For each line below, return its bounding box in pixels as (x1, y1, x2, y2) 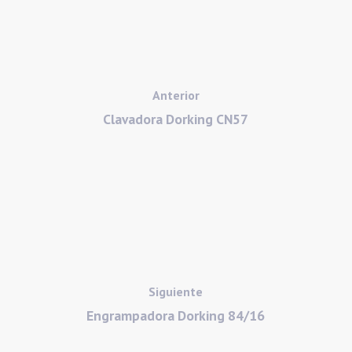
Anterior (152, 87, 200, 104)
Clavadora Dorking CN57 (103, 110, 249, 129)
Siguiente (148, 284, 203, 300)
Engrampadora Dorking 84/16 (86, 306, 266, 325)
